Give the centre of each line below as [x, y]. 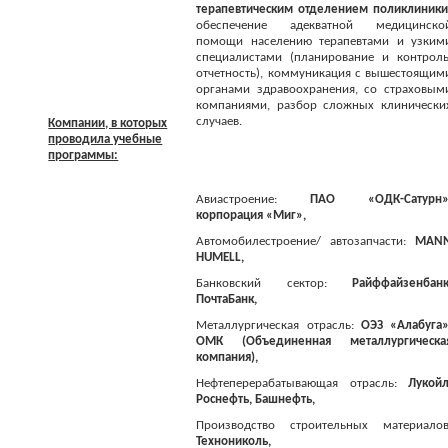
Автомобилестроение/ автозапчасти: [301, 241]
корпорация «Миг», [251, 215]
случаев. [219, 121]
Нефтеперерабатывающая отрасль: [296, 383]
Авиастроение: [237, 199]
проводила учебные [105, 139]
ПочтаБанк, [227, 299]
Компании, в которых [108, 123]
